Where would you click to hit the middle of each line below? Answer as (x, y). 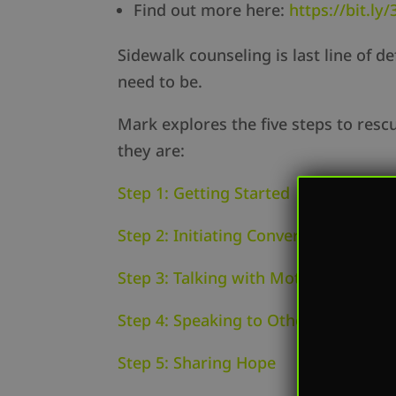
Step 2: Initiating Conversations (236, 236)
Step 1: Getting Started (203, 193)
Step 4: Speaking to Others (218, 320)
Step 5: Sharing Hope (196, 363)
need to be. (160, 82)
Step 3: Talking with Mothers (225, 278)
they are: (151, 151)
